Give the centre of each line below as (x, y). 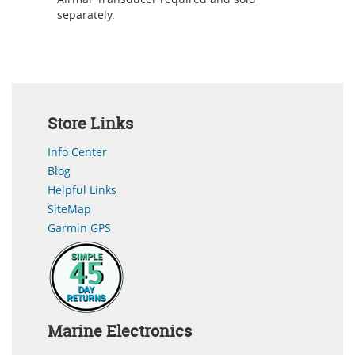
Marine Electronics (120, 330)
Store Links (90, 123)
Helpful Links (82, 189)
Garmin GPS (79, 227)
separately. (86, 14)
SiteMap (69, 208)
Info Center (77, 151)
